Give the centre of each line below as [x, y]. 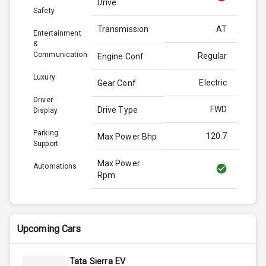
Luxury [44, 77]
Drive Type [118, 110]
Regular [212, 56]
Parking [46, 133]
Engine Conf [121, 57]
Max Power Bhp [127, 137]
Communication [60, 55]
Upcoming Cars [49, 229]
